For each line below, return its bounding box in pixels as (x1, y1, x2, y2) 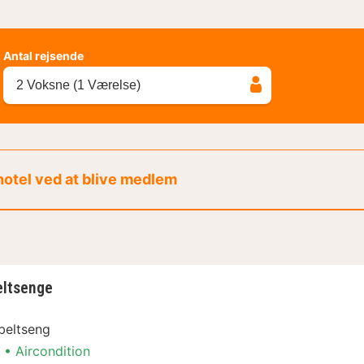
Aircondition (15, 342, 90, 359)
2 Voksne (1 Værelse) (16, 77, 141, 92)
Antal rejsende (3, 48, 84, 63)
